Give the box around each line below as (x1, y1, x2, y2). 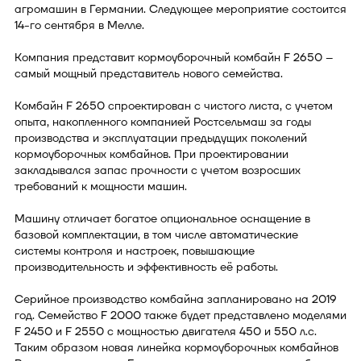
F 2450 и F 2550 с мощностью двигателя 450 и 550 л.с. (15, 323, 317, 339)
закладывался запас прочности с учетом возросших (15, 162, 301, 178)
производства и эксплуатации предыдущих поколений (15, 130, 307, 146)
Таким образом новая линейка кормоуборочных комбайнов (15, 339, 338, 355)
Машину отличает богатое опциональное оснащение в (15, 210, 310, 226)
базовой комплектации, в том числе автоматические (15, 226, 298, 243)
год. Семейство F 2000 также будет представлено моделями (15, 307, 346, 323)
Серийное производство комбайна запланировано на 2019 (15, 291, 337, 307)
